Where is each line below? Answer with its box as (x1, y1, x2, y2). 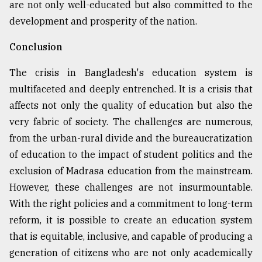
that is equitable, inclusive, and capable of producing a (9, 230, 253, 242)
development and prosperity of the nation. (9, 15, 197, 27)
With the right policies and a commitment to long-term (9, 197, 253, 209)
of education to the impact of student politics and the (9, 148, 253, 160)
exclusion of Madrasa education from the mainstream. (9, 164, 253, 177)
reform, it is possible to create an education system (9, 213, 253, 226)
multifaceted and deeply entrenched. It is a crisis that (9, 82, 253, 95)
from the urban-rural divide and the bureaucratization (9, 132, 253, 144)
